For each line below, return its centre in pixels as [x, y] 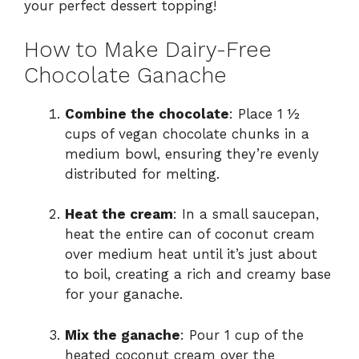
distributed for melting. [142, 173]
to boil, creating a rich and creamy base [198, 274]
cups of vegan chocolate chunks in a [187, 133]
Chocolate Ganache [125, 75]
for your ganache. [124, 294]
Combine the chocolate [147, 113]
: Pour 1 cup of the [242, 335]
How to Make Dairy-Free [148, 49]
